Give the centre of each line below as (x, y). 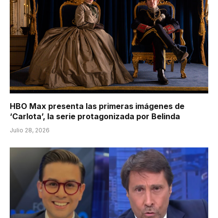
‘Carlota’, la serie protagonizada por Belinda (95, 117)
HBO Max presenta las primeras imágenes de (97, 106)
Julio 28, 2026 (30, 130)
